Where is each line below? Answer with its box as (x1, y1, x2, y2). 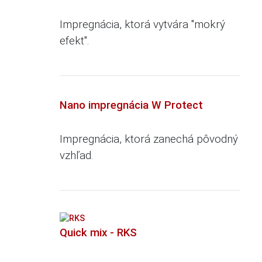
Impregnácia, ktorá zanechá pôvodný (60, 132, 239, 146)
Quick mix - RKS (60, 226, 137, 239)
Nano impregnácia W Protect (60, 98, 204, 112)
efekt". (60, 34, 90, 47)
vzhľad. (60, 149, 94, 162)
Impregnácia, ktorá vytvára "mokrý (60, 18, 226, 31)
